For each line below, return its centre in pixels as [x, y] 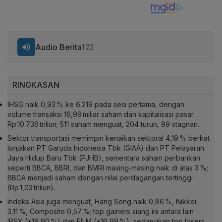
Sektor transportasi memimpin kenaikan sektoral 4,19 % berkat [109, 138]
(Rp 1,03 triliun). [31, 188]
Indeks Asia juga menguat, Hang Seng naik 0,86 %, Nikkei [102, 202]
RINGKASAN [36, 85]
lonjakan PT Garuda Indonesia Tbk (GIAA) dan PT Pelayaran [106, 148]
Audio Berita [58, 47]
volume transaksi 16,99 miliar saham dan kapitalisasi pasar [101, 114]
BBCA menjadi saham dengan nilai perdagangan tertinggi [100, 178]
